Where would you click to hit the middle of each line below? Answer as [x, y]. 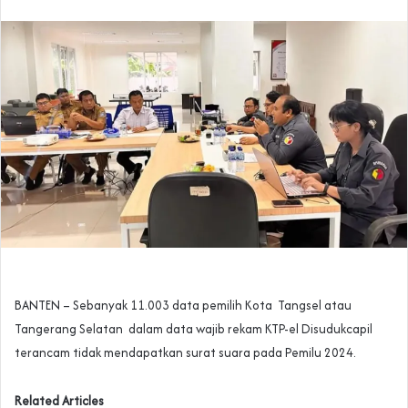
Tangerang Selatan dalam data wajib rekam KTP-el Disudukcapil [194, 329]
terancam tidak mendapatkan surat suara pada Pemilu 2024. [185, 353]
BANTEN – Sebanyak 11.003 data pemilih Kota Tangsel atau [183, 306]
